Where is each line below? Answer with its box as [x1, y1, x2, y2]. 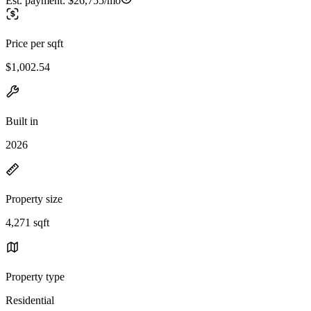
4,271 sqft [6, 216, 49, 228]
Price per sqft [6, 37, 63, 49]
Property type [6, 270, 65, 283]
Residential [6, 294, 54, 306]
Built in [6, 115, 38, 127]
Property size [6, 192, 62, 205]
